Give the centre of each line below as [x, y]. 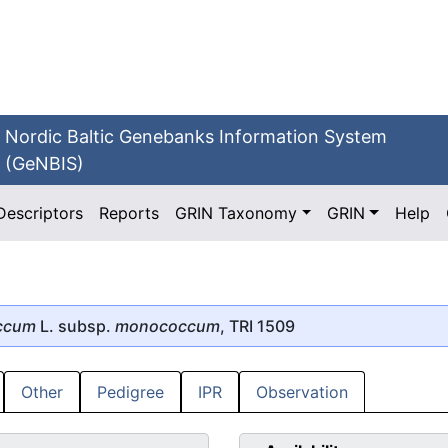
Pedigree [130, 392]
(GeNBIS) [45, 163]
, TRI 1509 [257, 325]
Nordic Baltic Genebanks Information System [196, 136]
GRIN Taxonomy [236, 213]
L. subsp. [75, 325]
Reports [129, 213]
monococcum [167, 325]
